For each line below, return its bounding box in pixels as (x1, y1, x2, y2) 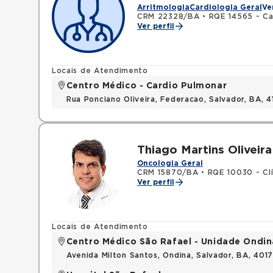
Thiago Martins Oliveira (136, 144, 272, 156)
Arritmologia (136, 4, 190, 11)
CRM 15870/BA (136, 169, 199, 176)
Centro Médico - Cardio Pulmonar (66, 82, 227, 90)
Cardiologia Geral (189, 4, 262, 11)
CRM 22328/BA (136, 13, 200, 20)
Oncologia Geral (136, 160, 203, 167)
